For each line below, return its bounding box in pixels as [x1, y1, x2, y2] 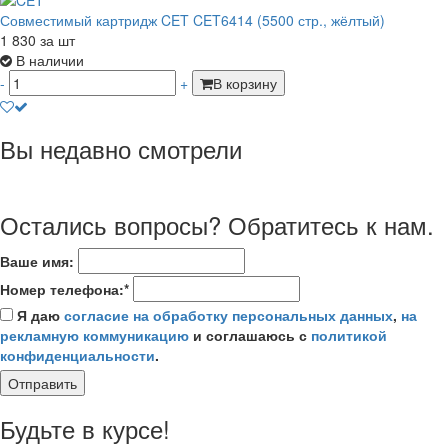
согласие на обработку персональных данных [64, 304, 393, 325]
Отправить [8, 372, 77, 393]
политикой [311, 324, 387, 345]
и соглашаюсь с [189, 324, 311, 345]
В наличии [16, 49, 84, 70]
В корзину [213, 72, 277, 93]
